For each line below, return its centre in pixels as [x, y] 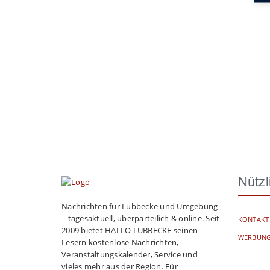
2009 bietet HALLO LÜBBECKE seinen [130, 230]
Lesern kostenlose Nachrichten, [120, 242]
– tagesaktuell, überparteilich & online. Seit [141, 218]
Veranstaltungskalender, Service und [130, 254]
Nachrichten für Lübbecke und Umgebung [140, 206]
